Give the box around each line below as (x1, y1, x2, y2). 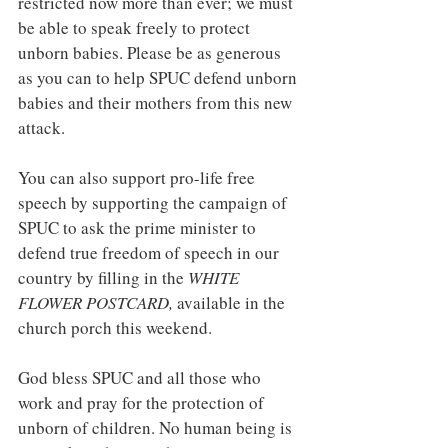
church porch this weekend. (18, 316, 212, 339)
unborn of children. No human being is (18, 416, 296, 439)
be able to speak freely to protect (18, 16, 254, 39)
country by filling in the (18, 266, 188, 289)
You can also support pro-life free (18, 166, 259, 189)
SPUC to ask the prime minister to (18, 216, 260, 239)
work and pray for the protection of (18, 391, 268, 414)
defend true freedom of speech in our (18, 241, 283, 264)
